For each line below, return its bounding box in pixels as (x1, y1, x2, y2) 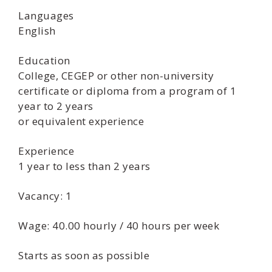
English (18, 24, 56, 38)
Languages (18, 8, 74, 22)
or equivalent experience (18, 114, 144, 128)
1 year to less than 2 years (18, 159, 151, 173)
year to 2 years (18, 99, 93, 113)
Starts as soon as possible (18, 248, 149, 262)
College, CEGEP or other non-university (18, 69, 214, 83)
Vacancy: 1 (18, 189, 72, 203)
